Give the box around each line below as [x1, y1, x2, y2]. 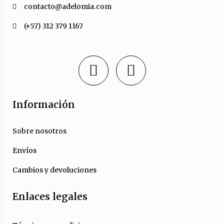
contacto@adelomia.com [23, 2, 111, 11]
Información [12, 98, 75, 111]
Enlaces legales [12, 190, 87, 203]
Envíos [12, 146, 36, 155]
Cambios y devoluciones [12, 165, 96, 175]
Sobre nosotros [12, 126, 66, 136]
